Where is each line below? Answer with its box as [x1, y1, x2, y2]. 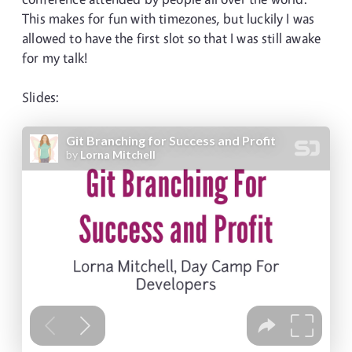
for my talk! [22, 49, 89, 66]
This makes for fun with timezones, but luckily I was [22, 10, 315, 27]
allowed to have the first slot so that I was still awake [22, 30, 321, 46]
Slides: [22, 89, 60, 105]
